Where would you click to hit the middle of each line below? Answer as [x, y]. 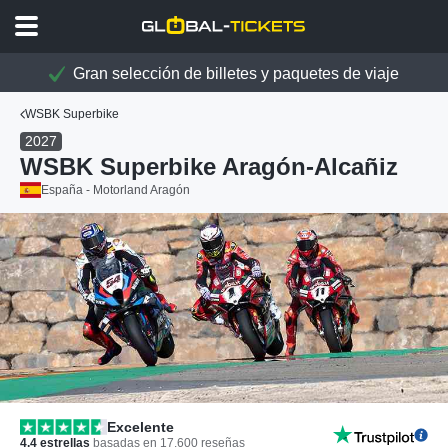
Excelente [140, 427]
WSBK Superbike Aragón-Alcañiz [209, 166]
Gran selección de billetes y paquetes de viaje [234, 73]
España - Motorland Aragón [115, 189]
